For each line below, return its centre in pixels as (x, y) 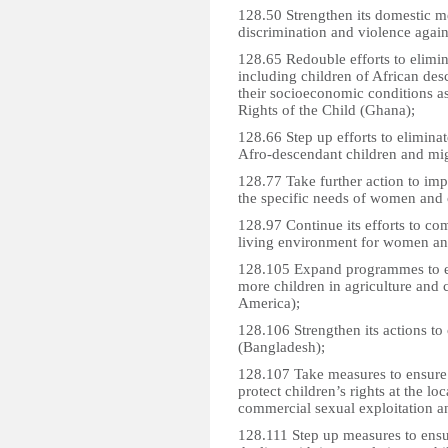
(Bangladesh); (281, 347)
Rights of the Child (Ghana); (326, 110)
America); (269, 303)
